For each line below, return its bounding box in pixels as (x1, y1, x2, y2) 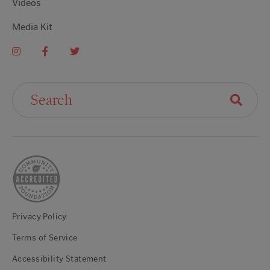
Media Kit (12, 21, 52, 33)
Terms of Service (12, 233, 78, 243)
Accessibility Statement (12, 254, 107, 265)
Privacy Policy (12, 212, 67, 222)
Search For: (11, 83, 57, 94)
